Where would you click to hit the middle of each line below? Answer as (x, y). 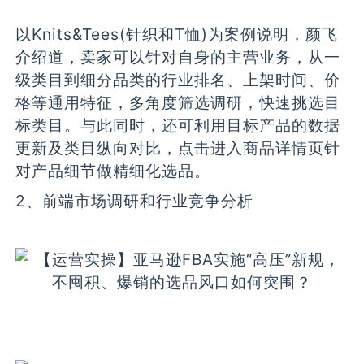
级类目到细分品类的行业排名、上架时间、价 (178, 80)
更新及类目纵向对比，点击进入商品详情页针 (178, 148)
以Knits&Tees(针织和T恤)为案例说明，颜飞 (177, 35)
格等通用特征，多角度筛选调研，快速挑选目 (178, 103)
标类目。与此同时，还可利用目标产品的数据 (178, 126)
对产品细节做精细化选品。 (113, 171)
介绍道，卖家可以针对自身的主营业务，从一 (178, 57)
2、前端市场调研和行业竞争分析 (135, 200)
